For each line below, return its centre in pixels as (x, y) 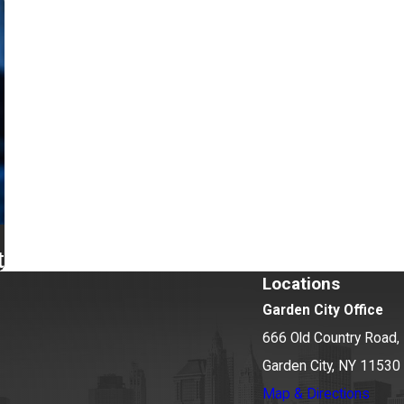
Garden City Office (323, 311)
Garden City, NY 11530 (331, 367)
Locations (301, 284)
